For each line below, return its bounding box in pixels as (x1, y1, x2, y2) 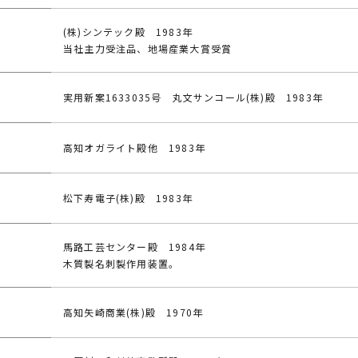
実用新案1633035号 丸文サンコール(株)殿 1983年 (63, 90, 323, 104)
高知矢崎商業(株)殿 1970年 (63, 305, 204, 319)
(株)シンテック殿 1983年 (63, 25, 193, 38)
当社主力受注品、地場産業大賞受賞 (63, 42, 233, 55)
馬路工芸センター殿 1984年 (63, 240, 205, 253)
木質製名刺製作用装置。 (63, 257, 180, 270)
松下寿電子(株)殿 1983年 (63, 191, 193, 205)
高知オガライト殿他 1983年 (63, 141, 205, 154)
